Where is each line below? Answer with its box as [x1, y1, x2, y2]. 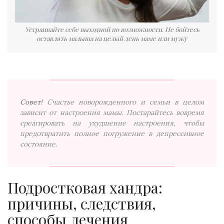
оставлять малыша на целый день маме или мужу [36, 33, 187, 42]
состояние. [20, 139, 57, 148]
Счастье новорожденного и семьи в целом [47, 97, 204, 106]
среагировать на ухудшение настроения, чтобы [20, 118, 204, 127]
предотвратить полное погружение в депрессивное [20, 128, 204, 138]
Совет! [20, 97, 42, 106]
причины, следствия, [7, 193, 156, 213]
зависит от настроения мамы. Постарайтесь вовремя [20, 107, 204, 117]
